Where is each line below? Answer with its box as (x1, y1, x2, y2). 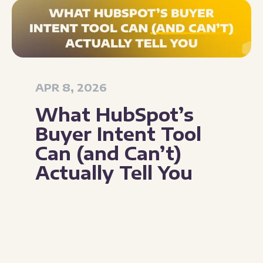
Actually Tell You (35, 161, 193, 184)
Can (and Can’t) (35, 141, 181, 164)
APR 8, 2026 (35, 80, 107, 94)
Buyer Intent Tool (35, 122, 201, 145)
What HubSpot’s (35, 103, 194, 126)
